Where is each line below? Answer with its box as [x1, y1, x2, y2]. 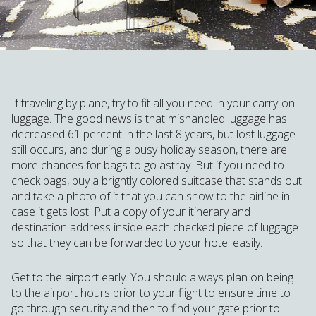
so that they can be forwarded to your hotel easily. [11, 235, 265, 250]
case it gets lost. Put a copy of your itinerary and [11, 204, 250, 219]
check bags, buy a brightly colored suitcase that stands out [11, 173, 302, 188]
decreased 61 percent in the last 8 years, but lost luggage [11, 126, 296, 142]
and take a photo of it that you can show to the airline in [11, 188, 290, 204]
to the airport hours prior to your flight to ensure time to [11, 284, 291, 300]
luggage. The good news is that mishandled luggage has [11, 111, 287, 126]
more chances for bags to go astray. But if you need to [11, 157, 284, 173]
